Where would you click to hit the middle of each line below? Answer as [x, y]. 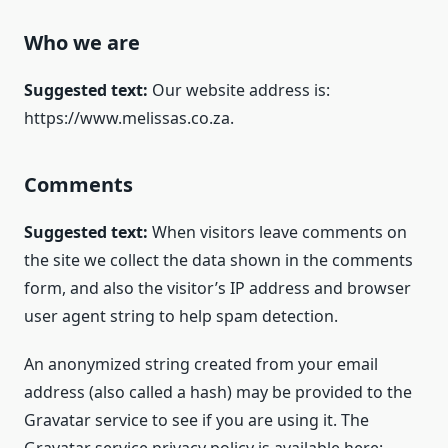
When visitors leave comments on [279, 232]
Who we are [82, 42]
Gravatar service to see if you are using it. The [196, 420]
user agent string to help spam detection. [181, 316]
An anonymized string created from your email [201, 364]
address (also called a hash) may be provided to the [218, 392]
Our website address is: [241, 90]
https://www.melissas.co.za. [129, 118]
